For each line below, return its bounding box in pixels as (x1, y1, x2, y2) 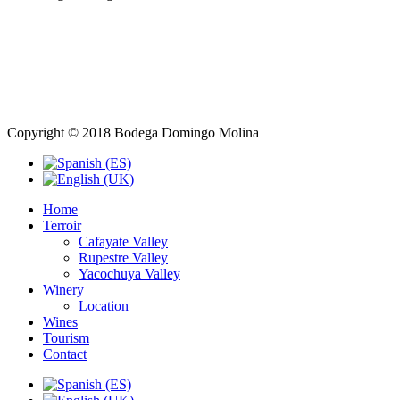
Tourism (43, 329, 89, 346)
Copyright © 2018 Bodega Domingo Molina (7, 124, 259, 140)
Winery (43, 281, 84, 297)
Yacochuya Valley (79, 265, 180, 281)
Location (79, 297, 129, 313)
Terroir (43, 217, 81, 233)
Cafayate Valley (79, 233, 168, 249)
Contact (43, 346, 87, 362)
